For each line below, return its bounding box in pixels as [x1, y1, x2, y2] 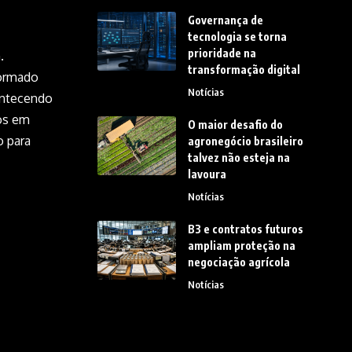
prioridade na [187, 46, 256, 60]
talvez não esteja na [187, 150, 290, 164]
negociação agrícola [187, 255, 290, 269]
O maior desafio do [187, 117, 283, 131]
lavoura [187, 167, 226, 181]
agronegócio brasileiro [187, 134, 303, 148]
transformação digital [187, 62, 300, 76]
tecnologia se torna [187, 29, 287, 43]
